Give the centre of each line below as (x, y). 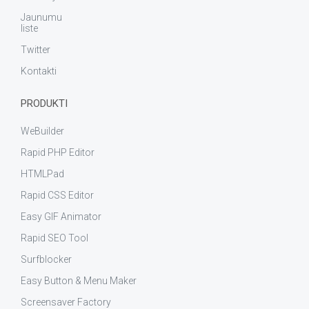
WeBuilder (42, 131)
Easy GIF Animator (61, 217)
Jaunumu (41, 17)
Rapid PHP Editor (58, 152)
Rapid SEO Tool (54, 238)
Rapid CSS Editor (57, 195)
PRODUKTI (44, 103)
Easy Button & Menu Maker (79, 281)
